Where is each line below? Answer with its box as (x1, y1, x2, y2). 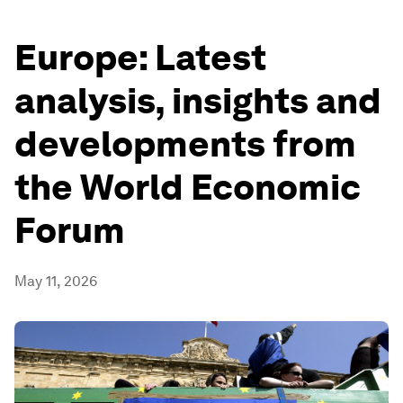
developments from (14, 122, 356, 166)
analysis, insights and (14, 79, 381, 122)
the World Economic (14, 166, 361, 209)
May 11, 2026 (14, 273, 97, 290)
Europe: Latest (14, 36, 266, 79)
